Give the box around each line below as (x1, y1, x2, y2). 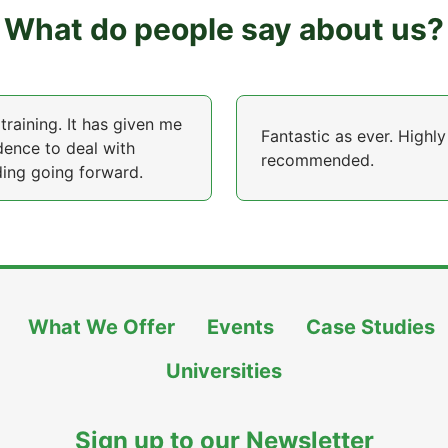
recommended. (261, 150, 374, 170)
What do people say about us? (4, 11, 444, 47)
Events (207, 315, 274, 339)
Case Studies (306, 315, 435, 339)
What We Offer (28, 315, 175, 339)
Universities (166, 359, 282, 383)
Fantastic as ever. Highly (261, 126, 446, 146)
